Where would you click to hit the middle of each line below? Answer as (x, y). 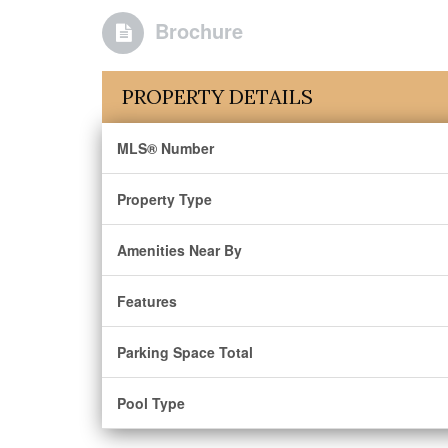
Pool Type (151, 403)
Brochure (199, 30)
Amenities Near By (179, 250)
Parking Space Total (185, 352)
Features (147, 301)
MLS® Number (165, 148)
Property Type (164, 199)
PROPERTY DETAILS (217, 96)
